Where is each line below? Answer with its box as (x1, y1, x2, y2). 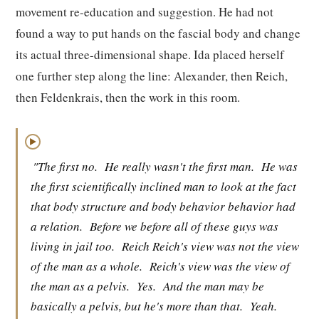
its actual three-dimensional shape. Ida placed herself (16, 46, 284, 63)
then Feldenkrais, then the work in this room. (16, 89, 240, 105)
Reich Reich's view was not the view (122, 238, 299, 254)
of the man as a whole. (31, 258, 142, 274)
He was (261, 158, 298, 174)
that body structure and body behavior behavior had (31, 198, 296, 214)
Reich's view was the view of (150, 258, 290, 274)
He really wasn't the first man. (105, 158, 254, 174)
